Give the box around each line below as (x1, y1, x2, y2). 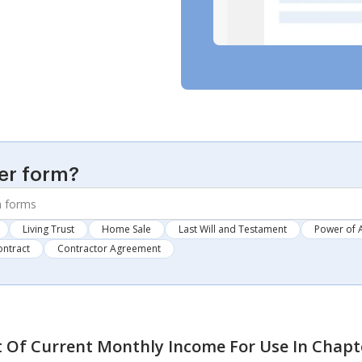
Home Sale (102, 222, 151, 236)
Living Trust (23, 222, 74, 236)
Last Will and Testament (179, 222, 287, 236)
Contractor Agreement (57, 242, 161, 255)
